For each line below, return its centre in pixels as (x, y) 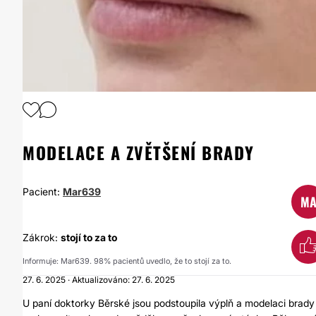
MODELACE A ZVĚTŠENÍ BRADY (139, 152)
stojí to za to (89, 237)
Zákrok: (42, 237)
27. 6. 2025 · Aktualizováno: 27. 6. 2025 (99, 280)
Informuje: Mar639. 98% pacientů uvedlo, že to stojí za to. (127, 261)
